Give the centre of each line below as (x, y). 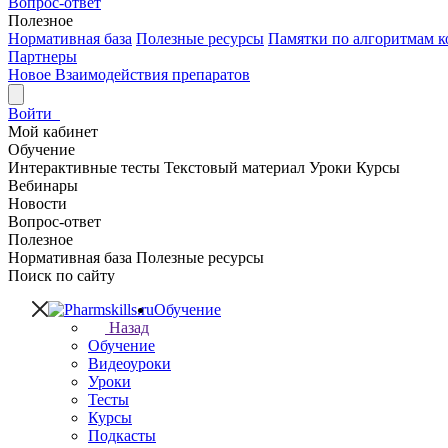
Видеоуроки (129, 363)
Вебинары (43, 185)
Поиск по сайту (61, 275)
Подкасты (122, 435)
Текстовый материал (236, 167)
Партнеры (42, 56)
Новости (37, 203)
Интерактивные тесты (86, 167)
